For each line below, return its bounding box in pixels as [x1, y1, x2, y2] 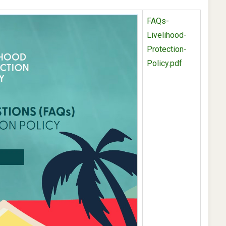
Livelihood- [146, 30, 187, 40]
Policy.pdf [146, 59, 182, 68]
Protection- [146, 44, 187, 54]
